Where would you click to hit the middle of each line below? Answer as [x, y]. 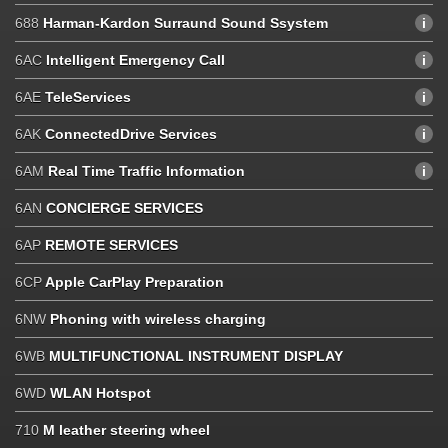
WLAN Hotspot [98, 392]
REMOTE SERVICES [111, 244]
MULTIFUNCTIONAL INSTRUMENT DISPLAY [196, 355]
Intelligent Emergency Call [135, 59]
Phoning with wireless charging [156, 318]
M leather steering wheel [126, 429]
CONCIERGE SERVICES [124, 207]
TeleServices [88, 96]
